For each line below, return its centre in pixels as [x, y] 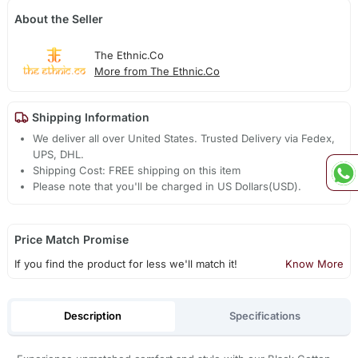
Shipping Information [89, 117]
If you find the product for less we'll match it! [125, 263]
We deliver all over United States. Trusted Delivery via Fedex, [184, 138]
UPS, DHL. [59, 154]
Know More [315, 263]
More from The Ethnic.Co [157, 71]
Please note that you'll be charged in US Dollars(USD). [167, 186]
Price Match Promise [71, 239]
